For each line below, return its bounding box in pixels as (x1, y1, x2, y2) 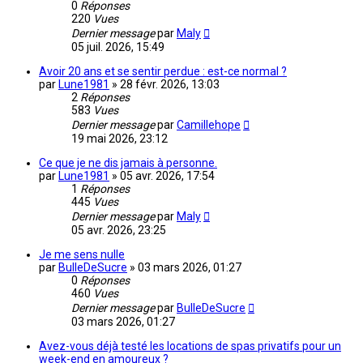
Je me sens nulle (39, 248, 125, 262)
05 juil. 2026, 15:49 (71, 41, 164, 54)
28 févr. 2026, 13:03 (120, 78, 220, 92)
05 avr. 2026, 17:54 (120, 169, 215, 183)
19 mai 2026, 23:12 (71, 132, 168, 146)
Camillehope (177, 118, 241, 132)
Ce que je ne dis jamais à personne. (39, 156, 217, 170)
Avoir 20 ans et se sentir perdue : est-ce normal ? (39, 65, 287, 79)
